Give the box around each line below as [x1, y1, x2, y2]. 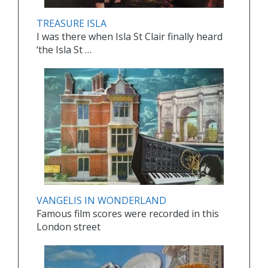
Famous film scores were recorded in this [36, 207, 219, 221]
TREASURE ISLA [36, 17, 106, 31]
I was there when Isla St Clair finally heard [36, 30, 223, 44]
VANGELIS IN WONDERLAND [36, 194, 166, 208]
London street [36, 220, 100, 234]
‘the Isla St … [36, 43, 92, 57]
